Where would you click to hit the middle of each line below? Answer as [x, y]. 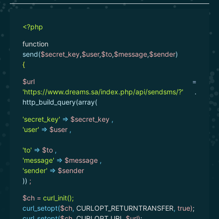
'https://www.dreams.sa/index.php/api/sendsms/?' [103, 91]
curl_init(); [57, 197]
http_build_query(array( [60, 102]
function [35, 44]
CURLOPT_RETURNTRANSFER [124, 208]
